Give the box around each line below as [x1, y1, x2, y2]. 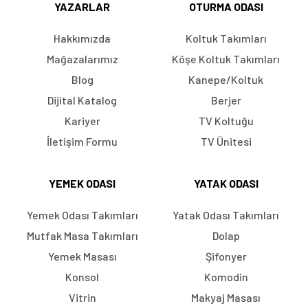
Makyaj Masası [191, 291, 261, 305]
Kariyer [64, 114, 100, 128]
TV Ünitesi [200, 135, 252, 148]
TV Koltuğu [198, 114, 254, 128]
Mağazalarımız [46, 52, 118, 66]
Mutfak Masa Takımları [26, 229, 138, 243]
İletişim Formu [47, 135, 118, 148]
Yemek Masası [47, 250, 117, 263]
